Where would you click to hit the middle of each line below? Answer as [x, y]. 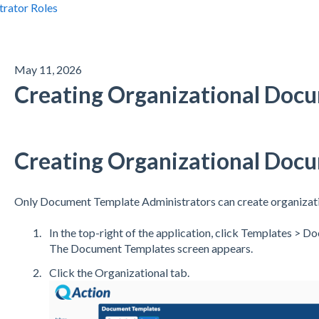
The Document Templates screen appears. [151, 249]
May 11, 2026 [48, 69]
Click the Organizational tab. [119, 272]
